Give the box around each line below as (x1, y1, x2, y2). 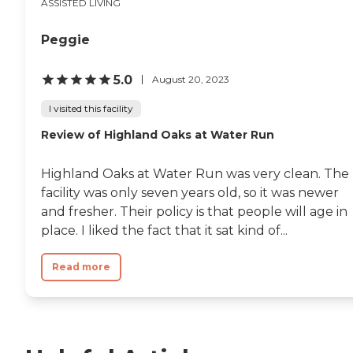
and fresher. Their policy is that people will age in (41, 203, 347, 219)
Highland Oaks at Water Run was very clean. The (41, 165, 349, 181)
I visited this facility (49, 102, 133, 114)
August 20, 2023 (152, 73, 229, 86)
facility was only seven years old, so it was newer (41, 184, 339, 200)
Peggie (41, 32, 90, 47)
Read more (52, 260, 110, 273)
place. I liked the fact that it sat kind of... (41, 222, 288, 238)
